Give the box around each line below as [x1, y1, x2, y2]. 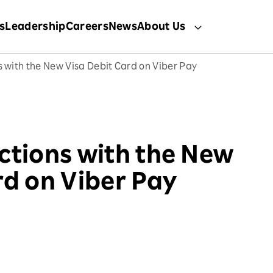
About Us [137, 22, 186, 33]
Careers [65, 22, 108, 33]
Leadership [5, 22, 66, 33]
